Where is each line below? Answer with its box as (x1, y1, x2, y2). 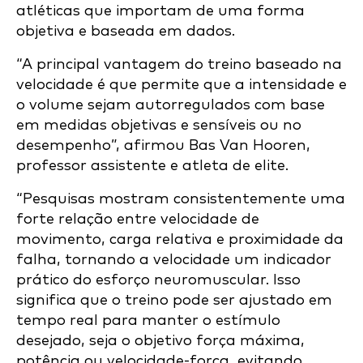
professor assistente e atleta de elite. (16, 158, 288, 174)
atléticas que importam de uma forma (16, 3, 305, 19)
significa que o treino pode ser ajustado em (16, 293, 332, 309)
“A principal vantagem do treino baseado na (16, 57, 342, 73)
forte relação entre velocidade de (16, 211, 259, 228)
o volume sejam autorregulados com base (16, 97, 325, 113)
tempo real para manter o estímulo (16, 313, 280, 329)
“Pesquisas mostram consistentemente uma (16, 191, 345, 207)
